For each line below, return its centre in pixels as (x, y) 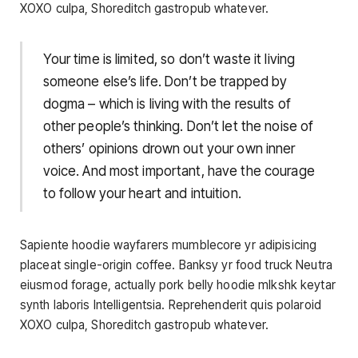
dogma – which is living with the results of (167, 104)
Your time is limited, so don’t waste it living (169, 60)
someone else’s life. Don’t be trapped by (165, 82)
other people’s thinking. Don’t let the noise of (178, 127)
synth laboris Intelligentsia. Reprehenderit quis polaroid (171, 304)
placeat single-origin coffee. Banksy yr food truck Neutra (176, 265)
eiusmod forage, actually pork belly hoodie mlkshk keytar (178, 284)
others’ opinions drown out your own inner (169, 149)
